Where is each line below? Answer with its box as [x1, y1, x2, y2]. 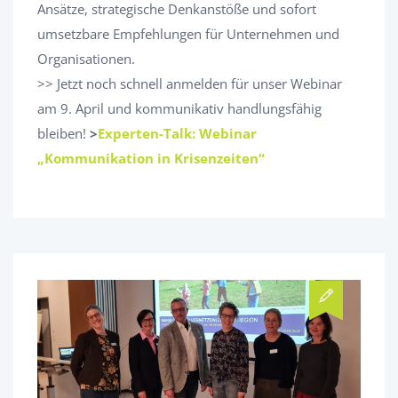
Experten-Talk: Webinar [98, 124, 257, 143]
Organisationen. [37, 50, 135, 68]
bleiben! [37, 124, 90, 143]
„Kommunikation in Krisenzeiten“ [37, 149, 265, 168]
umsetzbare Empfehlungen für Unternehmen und [37, 25, 339, 44]
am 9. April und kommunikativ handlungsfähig [37, 99, 322, 118]
